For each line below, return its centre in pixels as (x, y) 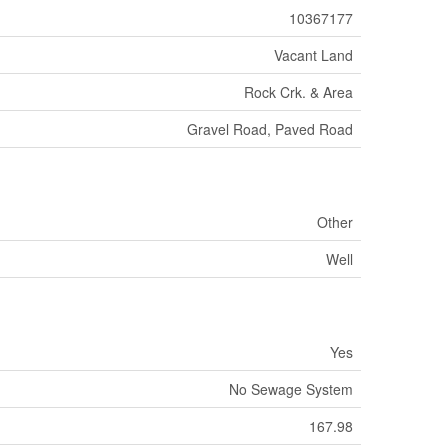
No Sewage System (291, 388)
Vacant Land (313, 54)
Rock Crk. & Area (298, 91)
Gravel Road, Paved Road (270, 128)
